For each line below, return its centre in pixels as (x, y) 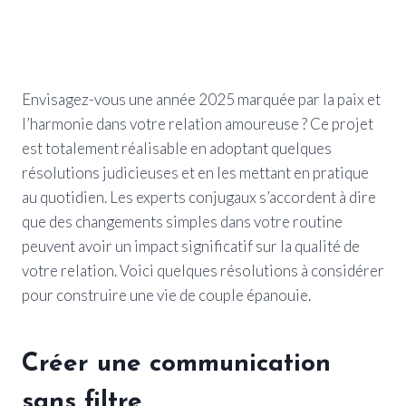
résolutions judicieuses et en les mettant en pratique (195, 172)
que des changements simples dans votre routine (182, 221)
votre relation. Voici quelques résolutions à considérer (203, 270)
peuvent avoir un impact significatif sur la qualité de (191, 246)
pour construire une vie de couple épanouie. (166, 295)
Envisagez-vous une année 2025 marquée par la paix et (201, 99)
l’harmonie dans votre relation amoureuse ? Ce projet (198, 123)
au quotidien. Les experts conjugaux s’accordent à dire (199, 197)
